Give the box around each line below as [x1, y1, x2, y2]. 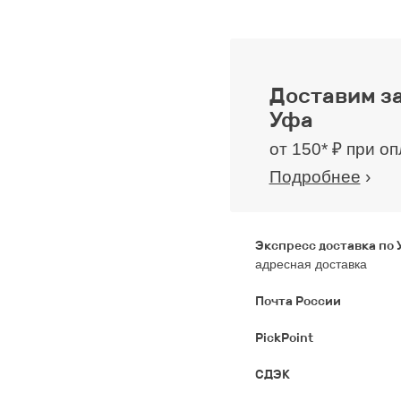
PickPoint [254, 330, 313, 346]
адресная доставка [254, 257, 367, 271]
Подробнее [269, 167, 361, 186]
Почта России [254, 294, 341, 309]
